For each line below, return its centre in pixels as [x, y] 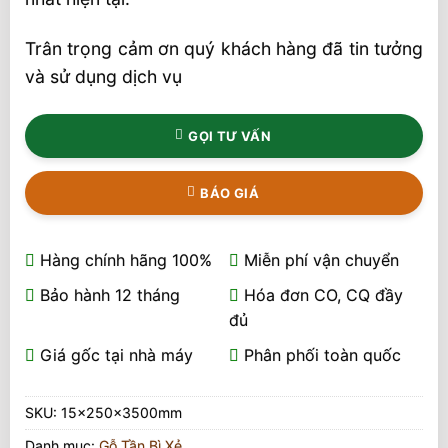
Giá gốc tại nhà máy [114, 355]
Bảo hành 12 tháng [107, 295]
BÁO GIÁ [230, 193]
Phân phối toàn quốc [320, 355]
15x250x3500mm [121, 413]
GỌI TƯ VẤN [230, 136]
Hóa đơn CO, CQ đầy [321, 295]
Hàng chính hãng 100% [123, 260]
